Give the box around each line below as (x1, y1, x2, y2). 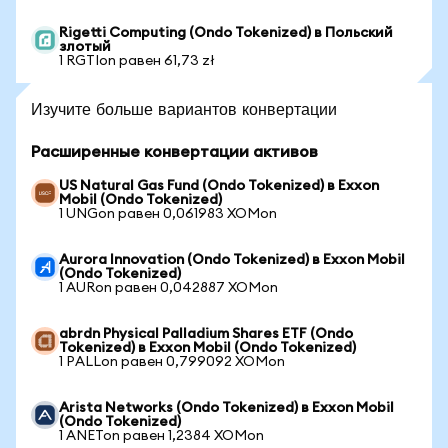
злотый (59, 40, 111, 54)
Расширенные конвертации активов (31, 144, 318, 160)
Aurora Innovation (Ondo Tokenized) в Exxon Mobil (59, 253, 405, 267)
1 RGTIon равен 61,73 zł (59, 54, 215, 68)
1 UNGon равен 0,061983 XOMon (59, 207, 277, 221)
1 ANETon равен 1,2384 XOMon (59, 429, 264, 443)
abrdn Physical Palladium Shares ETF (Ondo (59, 327, 353, 341)
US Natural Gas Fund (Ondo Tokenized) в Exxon (59, 179, 379, 193)
